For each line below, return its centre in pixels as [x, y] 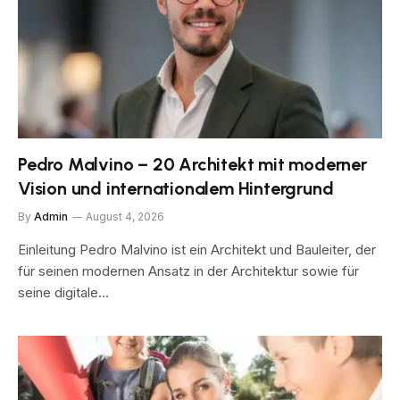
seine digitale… [63, 292]
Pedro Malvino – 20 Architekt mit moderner [192, 164]
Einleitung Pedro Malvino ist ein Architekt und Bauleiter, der [197, 250]
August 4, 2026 [125, 217]
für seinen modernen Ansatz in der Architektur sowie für [188, 271]
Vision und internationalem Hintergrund [176, 188]
